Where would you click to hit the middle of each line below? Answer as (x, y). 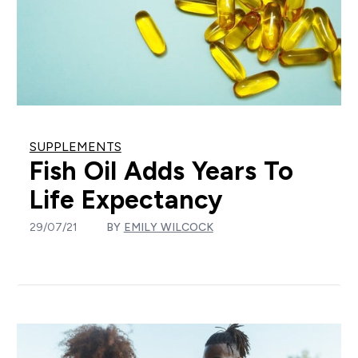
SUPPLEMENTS (75, 147)
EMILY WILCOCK (168, 227)
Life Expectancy (125, 200)
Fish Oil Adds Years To (161, 171)
